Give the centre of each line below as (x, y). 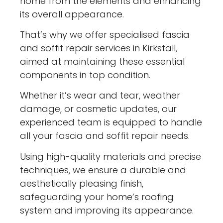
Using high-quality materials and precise (111, 156)
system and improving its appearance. (107, 210)
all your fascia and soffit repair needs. (105, 136)
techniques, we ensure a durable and (103, 170)
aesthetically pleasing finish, (82, 183)
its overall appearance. (72, 14)
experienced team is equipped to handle (111, 122)
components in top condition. (85, 75)
